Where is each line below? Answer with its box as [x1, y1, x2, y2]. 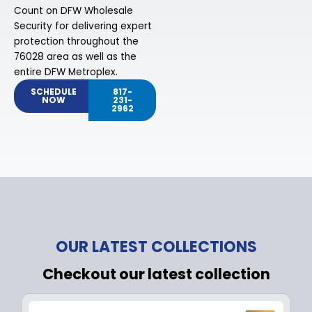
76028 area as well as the [14, 50, 136, 64]
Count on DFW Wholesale [14, 4, 133, 18]
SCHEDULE [31, 85, 77, 97]
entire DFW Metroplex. [14, 65, 118, 79]
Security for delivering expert [14, 19, 152, 33]
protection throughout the [14, 35, 139, 49]
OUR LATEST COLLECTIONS [55, 235, 257, 258]
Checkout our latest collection [42, 263, 270, 284]
